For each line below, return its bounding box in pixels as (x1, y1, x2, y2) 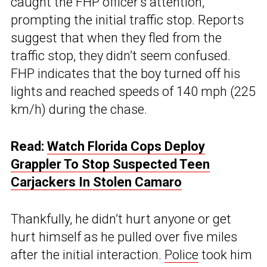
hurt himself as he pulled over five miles (11, 229, 237, 245)
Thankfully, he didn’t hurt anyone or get (11, 212, 231, 227)
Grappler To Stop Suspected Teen (11, 157, 210, 172)
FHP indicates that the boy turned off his (11, 66, 240, 82)
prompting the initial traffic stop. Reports (11, 13, 244, 28)
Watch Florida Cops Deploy (47, 139, 205, 154)
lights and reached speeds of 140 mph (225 (11, 84, 256, 100)
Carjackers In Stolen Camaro (11, 175, 182, 190)
